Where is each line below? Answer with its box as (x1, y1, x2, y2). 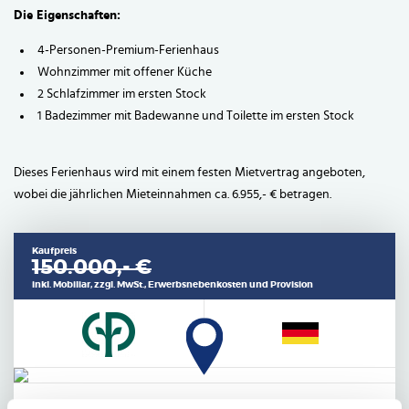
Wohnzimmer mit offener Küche (37, 66, 212, 79)
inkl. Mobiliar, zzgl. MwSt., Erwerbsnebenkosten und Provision (32, 280, 313, 290)
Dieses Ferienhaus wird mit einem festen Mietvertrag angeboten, (14, 166, 365, 180)
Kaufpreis (32, 246, 77, 257)
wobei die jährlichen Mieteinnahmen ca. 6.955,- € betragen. (14, 188, 331, 202)
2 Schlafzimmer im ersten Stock (37, 88, 206, 101)
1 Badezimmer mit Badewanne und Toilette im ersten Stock (37, 110, 354, 123)
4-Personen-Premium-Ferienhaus (37, 44, 219, 58)
